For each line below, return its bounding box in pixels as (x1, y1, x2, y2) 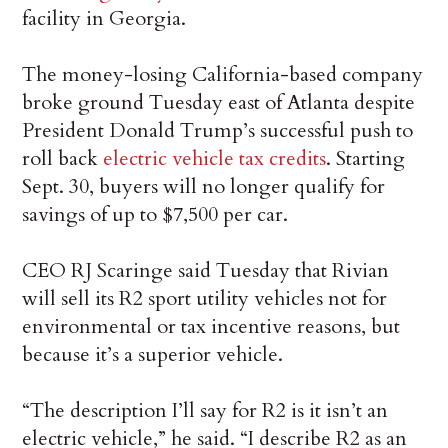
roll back (22, 145, 104, 173)
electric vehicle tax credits (103, 145, 327, 173)
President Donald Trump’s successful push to (22, 117, 414, 145)
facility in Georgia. (22, 5, 187, 33)
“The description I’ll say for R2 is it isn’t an (22, 397, 389, 425)
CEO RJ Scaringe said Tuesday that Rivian (22, 257, 390, 285)
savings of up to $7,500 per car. (22, 201, 289, 229)
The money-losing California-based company (22, 61, 424, 89)
